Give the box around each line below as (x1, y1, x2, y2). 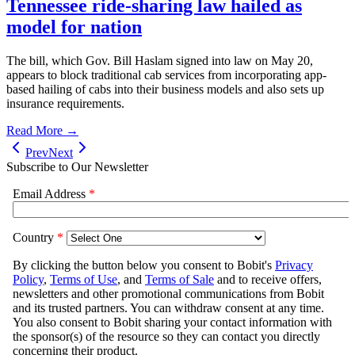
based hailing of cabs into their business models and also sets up (6, 82, 324, 96)
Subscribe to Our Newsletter (6, 159, 148, 174)
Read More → (6, 123, 78, 137)
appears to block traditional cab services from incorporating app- (6, 67, 326, 82)
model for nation (6, 16, 142, 37)
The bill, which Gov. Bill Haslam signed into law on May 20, (6, 53, 313, 67)
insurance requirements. (6, 96, 124, 110)
